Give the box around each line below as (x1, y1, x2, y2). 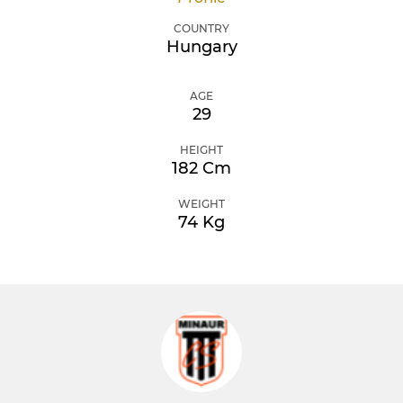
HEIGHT (180, 143, 223, 157)
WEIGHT (178, 197, 225, 210)
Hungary (166, 37, 237, 57)
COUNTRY (174, 22, 229, 35)
